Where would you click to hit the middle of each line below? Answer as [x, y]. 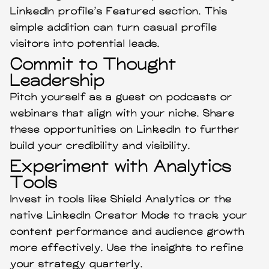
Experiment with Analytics [121, 167]
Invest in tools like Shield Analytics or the [121, 199]
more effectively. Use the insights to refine [127, 248]
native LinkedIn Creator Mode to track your [129, 216]
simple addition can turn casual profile [114, 28]
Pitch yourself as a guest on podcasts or [122, 97]
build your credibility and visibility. [101, 146]
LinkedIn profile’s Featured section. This [119, 11]
